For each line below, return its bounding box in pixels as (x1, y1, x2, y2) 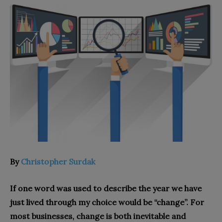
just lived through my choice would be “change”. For (10, 197, 204, 207)
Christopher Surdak (21, 156, 95, 166)
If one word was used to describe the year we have (10, 183, 202, 193)
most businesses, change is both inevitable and (10, 211, 186, 221)
